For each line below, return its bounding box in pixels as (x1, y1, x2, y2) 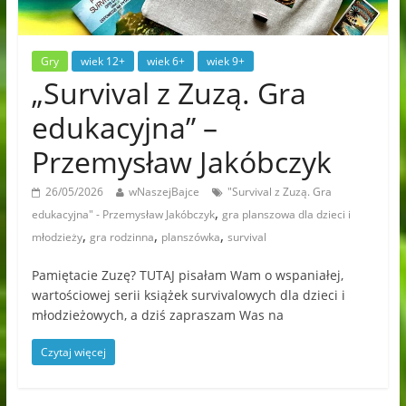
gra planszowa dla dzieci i (221, 207, 351, 223)
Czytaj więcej (40, 344, 106, 361)
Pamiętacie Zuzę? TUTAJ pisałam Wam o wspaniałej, (31, 266, 343, 285)
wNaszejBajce (128, 184, 199, 200)
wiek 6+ (146, 53, 185, 70)
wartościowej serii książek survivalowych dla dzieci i (31, 286, 345, 304)
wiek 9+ (206, 53, 245, 70)
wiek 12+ (80, 53, 125, 70)
